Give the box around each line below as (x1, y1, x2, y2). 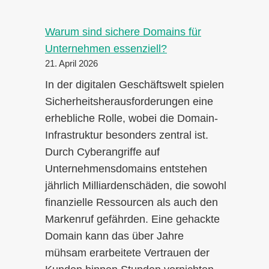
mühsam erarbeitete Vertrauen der (45, 246, 210, 259)
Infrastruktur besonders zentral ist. (45, 128, 208, 141)
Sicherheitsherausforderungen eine (45, 95, 213, 107)
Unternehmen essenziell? (45, 42, 167, 55)
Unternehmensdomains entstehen (45, 162, 207, 175)
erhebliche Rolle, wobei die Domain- (45, 112, 218, 124)
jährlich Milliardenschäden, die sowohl (45, 179, 226, 192)
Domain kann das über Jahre (45, 229, 184, 242)
